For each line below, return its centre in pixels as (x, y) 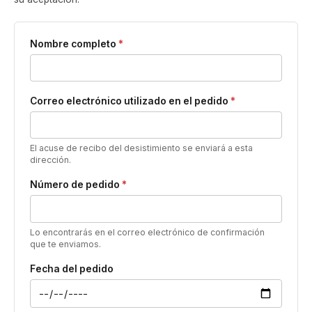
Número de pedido (76, 185)
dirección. (50, 160)
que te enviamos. (65, 244)
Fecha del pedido (71, 269)
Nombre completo (74, 44)
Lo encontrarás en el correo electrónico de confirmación (147, 232)
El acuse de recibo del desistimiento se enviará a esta (141, 148)
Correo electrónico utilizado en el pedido (130, 101)
